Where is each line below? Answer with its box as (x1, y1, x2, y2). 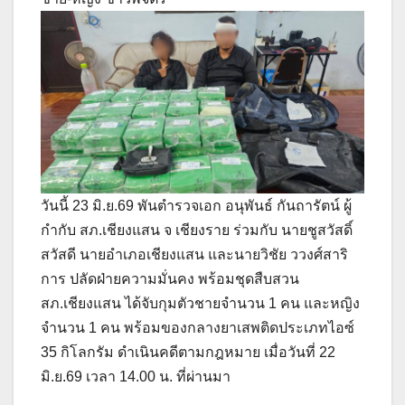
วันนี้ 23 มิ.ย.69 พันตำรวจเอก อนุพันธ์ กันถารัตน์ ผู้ (41, 197, 352, 213)
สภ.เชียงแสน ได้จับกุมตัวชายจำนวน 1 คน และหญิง (41, 295, 360, 311)
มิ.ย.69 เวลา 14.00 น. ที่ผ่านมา (41, 368, 231, 384)
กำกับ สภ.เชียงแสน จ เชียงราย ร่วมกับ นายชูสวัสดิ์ (41, 221, 353, 238)
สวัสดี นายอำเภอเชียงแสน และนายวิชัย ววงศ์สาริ (41, 246, 348, 262)
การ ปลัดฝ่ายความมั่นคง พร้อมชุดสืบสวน (41, 270, 299, 287)
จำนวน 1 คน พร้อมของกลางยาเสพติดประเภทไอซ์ (41, 319, 354, 335)
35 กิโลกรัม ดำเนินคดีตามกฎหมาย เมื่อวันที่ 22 (41, 344, 335, 360)
